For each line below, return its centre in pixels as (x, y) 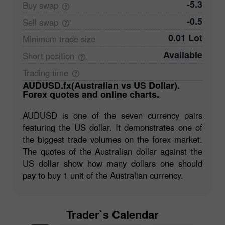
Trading (37, 73)
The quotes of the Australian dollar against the (113, 151)
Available (183, 55)
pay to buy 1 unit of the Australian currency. (103, 176)
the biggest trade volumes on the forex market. (113, 139)
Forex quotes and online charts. (91, 95)
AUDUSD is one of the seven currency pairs (113, 115)
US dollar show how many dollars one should (113, 163)
